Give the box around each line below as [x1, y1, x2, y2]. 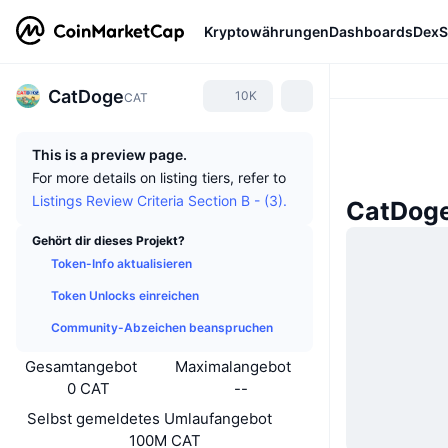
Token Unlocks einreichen [51, 288, 199, 303]
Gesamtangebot [24, 357, 137, 376]
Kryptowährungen [204, 22, 329, 40]
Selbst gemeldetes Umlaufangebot [27, 409, 272, 428]
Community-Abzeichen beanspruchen [51, 320, 273, 335]
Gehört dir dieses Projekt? [32, 233, 185, 248]
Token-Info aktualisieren [51, 256, 192, 271]
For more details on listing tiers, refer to [32, 169, 286, 186]
